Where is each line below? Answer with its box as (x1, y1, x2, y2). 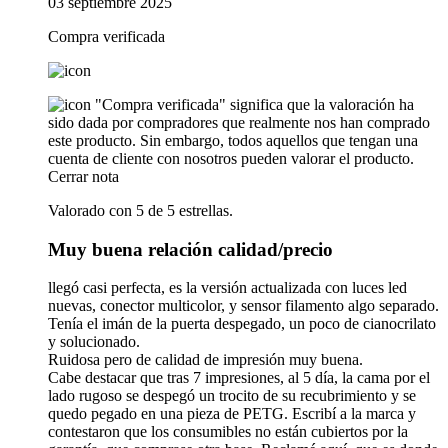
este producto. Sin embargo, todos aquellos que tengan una (48, 131, 418, 149)
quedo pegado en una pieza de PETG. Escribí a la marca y (48, 405, 416, 423)
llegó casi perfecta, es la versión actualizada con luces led (48, 279, 407, 297)
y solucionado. (48, 333, 140, 351)
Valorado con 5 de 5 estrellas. (48, 201, 233, 219)
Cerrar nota (48, 167, 119, 185)
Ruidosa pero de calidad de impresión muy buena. (48, 351, 363, 369)
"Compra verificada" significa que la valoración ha (95, 95, 414, 113)
